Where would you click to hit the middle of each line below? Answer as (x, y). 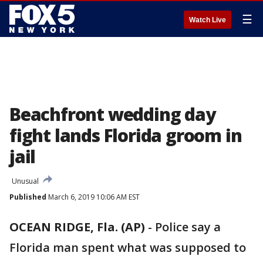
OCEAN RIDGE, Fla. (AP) (77, 227)
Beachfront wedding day (112, 114)
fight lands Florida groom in (126, 135)
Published (28, 197)
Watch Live (208, 20)
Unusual (25, 181)
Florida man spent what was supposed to (128, 247)
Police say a (188, 227)
